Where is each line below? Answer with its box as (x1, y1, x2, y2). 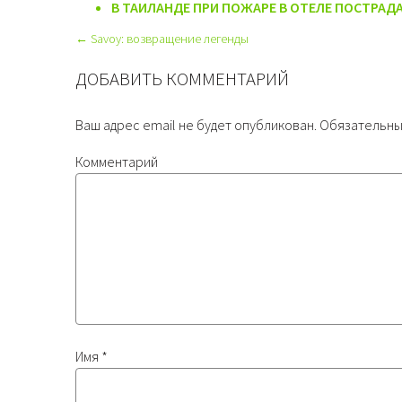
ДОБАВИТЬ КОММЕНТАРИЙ (75, 67, 289, 92)
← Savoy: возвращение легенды (75, 30, 249, 47)
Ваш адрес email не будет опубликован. (75, 116, 317, 135)
